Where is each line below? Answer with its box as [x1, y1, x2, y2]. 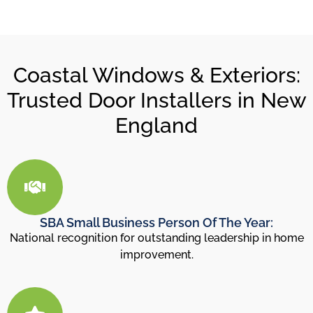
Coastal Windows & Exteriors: [13, 62, 300, 87]
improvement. [119, 247, 194, 261]
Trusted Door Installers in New [6, 87, 307, 112]
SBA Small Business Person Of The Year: [40, 214, 273, 230]
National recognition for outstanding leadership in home [9, 231, 304, 245]
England [115, 112, 198, 138]
